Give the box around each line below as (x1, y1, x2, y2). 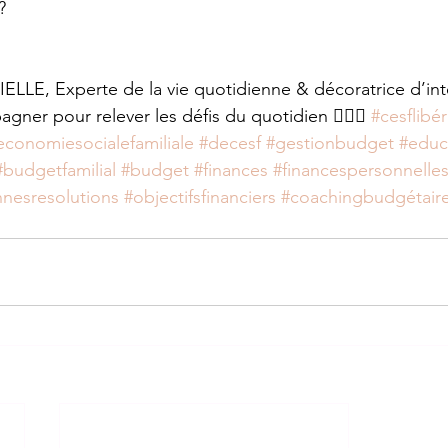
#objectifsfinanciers (124, 185, 276, 208)
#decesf (199, 131, 261, 154)
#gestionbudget (266, 131, 394, 154)
